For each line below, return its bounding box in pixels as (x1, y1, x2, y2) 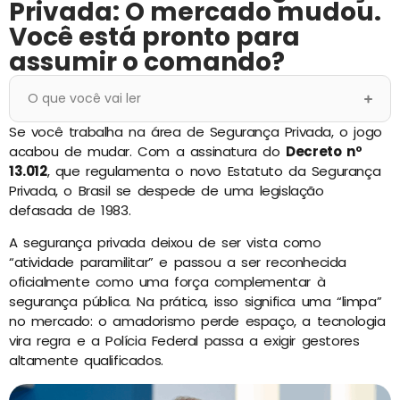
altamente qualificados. (9, 351, 163, 371)
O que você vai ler (28, 89, 141, 108)
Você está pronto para (9, 20, 300, 55)
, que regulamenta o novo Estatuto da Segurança (46, 162, 381, 181)
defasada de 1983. (9, 201, 131, 221)
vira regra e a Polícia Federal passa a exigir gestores (9, 331, 360, 351)
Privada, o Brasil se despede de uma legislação (9, 181, 324, 201)
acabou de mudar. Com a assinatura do (9, 142, 287, 162)
